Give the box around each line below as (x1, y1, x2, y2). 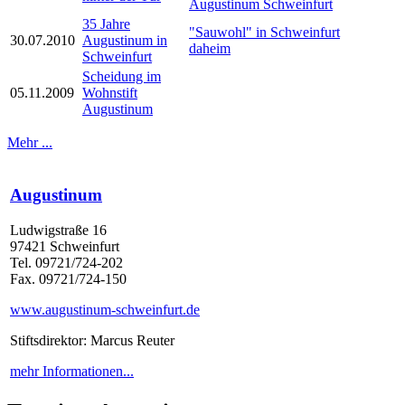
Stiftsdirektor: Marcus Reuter (10, 332, 174, 348)
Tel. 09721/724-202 (10, 254, 123, 270)
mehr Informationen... (10, 363, 134, 379)
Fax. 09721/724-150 (10, 270, 127, 287)
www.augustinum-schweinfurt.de (10, 301, 200, 317)
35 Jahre (82, 16, 130, 33)
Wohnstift (82, 85, 137, 101)
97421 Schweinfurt (10, 238, 119, 254)
